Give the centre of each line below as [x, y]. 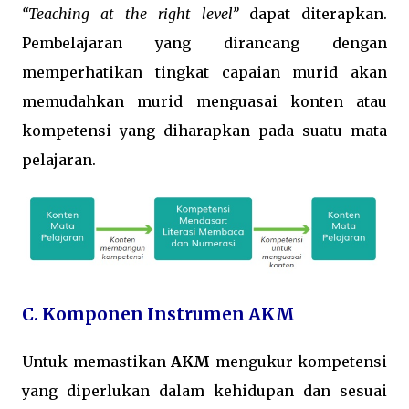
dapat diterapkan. [313, 13]
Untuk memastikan [96, 361]
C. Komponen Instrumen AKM [158, 314]
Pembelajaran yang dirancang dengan [204, 42]
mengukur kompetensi [299, 361]
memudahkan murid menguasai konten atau [204, 101]
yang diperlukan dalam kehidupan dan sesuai [204, 390]
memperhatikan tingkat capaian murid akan [204, 72]
